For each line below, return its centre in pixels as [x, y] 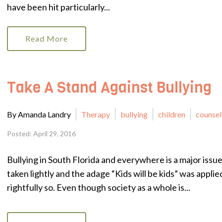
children [172, 114]
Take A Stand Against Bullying [109, 88]
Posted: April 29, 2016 [41, 134]
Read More [47, 38]
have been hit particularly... [58, 7]
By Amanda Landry [39, 114]
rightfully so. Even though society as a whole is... [99, 187]
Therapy [96, 114]
